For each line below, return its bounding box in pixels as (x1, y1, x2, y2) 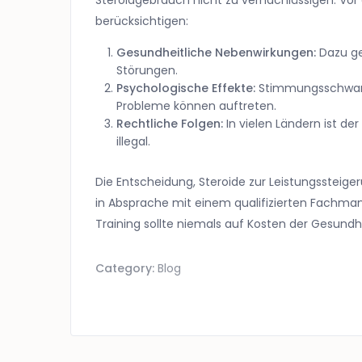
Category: (95, 260, 158, 277)
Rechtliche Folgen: (116, 116, 223, 133)
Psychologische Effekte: (116, 80, 255, 97)
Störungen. (116, 62, 178, 79)
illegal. (116, 133, 150, 150)
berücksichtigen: (95, 13, 188, 30)
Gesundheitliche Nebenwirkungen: (116, 44, 316, 61)
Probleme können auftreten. (116, 98, 276, 115)
